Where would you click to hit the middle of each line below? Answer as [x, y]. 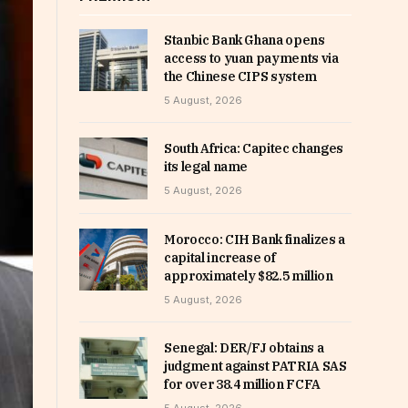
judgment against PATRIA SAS [255, 367]
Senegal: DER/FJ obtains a [244, 348]
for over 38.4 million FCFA [242, 385]
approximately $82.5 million [249, 276]
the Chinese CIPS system [240, 76]
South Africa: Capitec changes [254, 148]
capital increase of [220, 258]
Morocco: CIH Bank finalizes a [255, 240]
